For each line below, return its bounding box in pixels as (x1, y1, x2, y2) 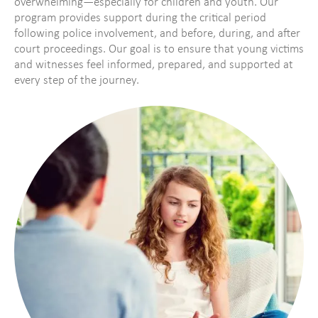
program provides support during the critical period (14, 10, 266, 26)
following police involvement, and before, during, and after (14, 26, 300, 41)
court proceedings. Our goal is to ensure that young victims (14, 41, 304, 57)
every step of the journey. (14, 72, 139, 88)
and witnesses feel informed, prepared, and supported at (14, 57, 293, 72)
